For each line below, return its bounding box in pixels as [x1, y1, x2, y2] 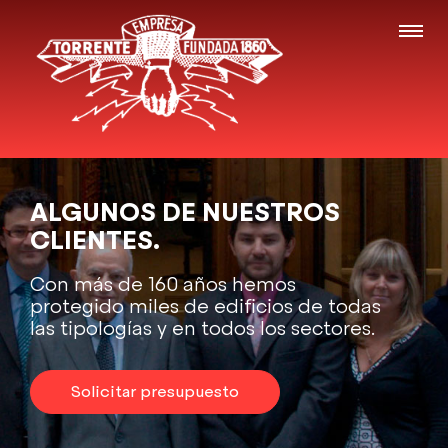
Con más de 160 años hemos [30, 272, 296, 297]
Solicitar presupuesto [71, 381, 239, 402]
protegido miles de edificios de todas [30, 294, 381, 319]
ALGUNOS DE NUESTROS [30, 195, 340, 229]
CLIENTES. [30, 223, 160, 257]
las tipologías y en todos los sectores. [30, 316, 375, 341]
